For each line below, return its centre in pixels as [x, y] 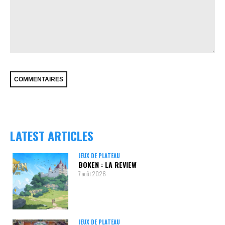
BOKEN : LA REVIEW [108, 165]
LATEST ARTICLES [52, 136]
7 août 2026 [92, 174]
